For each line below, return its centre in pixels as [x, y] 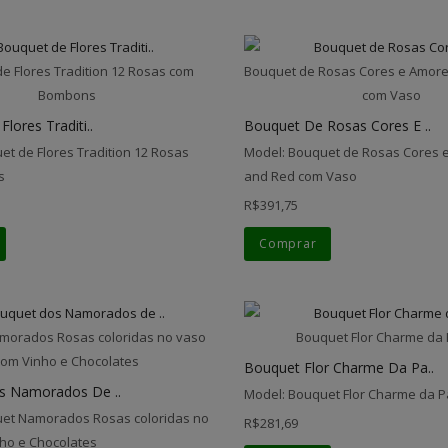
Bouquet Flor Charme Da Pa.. [339, 367]
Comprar [288, 243]
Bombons [66, 94]
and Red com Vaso [301, 175]
